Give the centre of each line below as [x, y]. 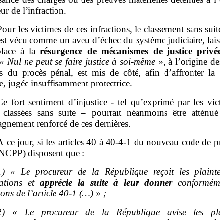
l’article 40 [48, 193]
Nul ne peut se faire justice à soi [69, 61]
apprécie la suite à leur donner [106, 182]
